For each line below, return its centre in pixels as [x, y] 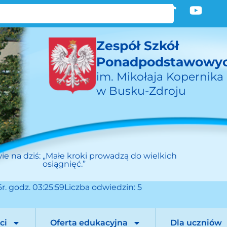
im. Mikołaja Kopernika [160, 77]
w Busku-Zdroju [141, 91]
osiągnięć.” [64, 164]
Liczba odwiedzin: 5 [103, 187]
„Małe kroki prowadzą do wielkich [109, 156]
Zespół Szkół [137, 46]
